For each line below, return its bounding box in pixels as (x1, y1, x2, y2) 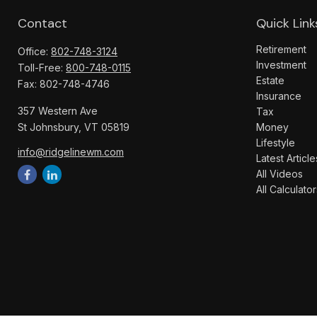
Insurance (256, 90, 301, 102)
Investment (256, 59, 306, 71)
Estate (256, 74, 284, 86)
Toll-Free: (18, 62, 66, 74)
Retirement (256, 43, 306, 55)
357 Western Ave (18, 105, 98, 117)
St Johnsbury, (18, 121, 81, 133)
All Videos (256, 168, 303, 180)
